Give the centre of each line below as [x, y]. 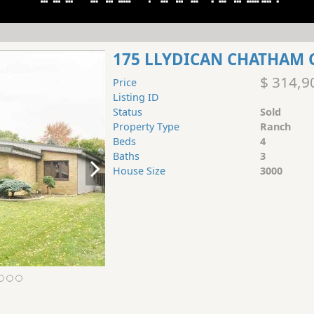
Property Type [146, 127]
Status [127, 112]
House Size [139, 171]
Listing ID [136, 97]
